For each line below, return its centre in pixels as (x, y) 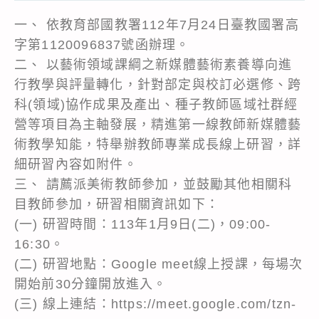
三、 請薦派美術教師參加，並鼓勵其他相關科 (153, 184)
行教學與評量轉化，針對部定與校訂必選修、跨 (158, 84)
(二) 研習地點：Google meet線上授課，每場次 (159, 264)
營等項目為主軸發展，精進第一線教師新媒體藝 (158, 124)
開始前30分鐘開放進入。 (91, 284)
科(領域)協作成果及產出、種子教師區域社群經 (156, 104)
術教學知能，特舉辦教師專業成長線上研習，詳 (158, 144)
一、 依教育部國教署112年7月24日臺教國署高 (157, 25)
